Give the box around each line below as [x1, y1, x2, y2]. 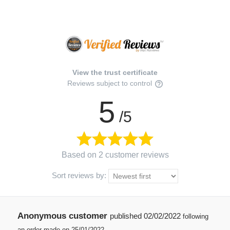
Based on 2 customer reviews [61, 150, 169, 160]
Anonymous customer [17, 211, 107, 221]
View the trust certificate [72, 68, 158, 77]
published [109, 212, 144, 221]
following [182, 213, 208, 221]
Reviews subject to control [67, 79, 154, 88]
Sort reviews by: [52, 171, 108, 180]
